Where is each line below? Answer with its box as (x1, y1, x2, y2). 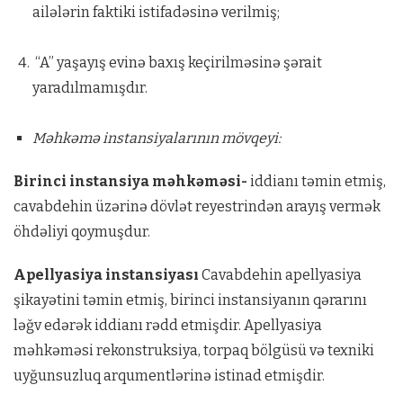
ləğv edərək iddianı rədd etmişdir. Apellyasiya (13, 317, 322, 334)
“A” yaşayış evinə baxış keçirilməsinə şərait (31, 54, 322, 71)
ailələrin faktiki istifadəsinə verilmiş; (31, 4, 280, 21)
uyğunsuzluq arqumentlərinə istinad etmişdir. (13, 367, 325, 384)
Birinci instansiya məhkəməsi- (13, 173, 247, 190)
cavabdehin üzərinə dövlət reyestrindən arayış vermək (13, 198, 381, 215)
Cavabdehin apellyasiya (199, 266, 362, 283)
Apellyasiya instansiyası (13, 266, 199, 283)
